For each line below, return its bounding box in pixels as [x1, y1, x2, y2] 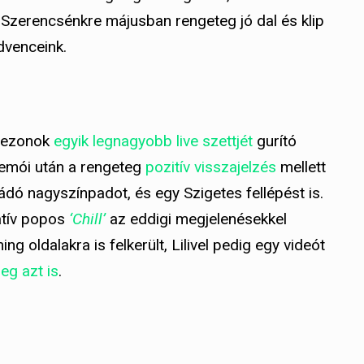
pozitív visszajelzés [145, 158, 276, 177]
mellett [276, 158, 326, 177]
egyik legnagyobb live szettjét [54, 132, 253, 151]
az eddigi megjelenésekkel [106, 210, 287, 229]
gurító [253, 132, 297, 151]
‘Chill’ [69, 210, 106, 229]
